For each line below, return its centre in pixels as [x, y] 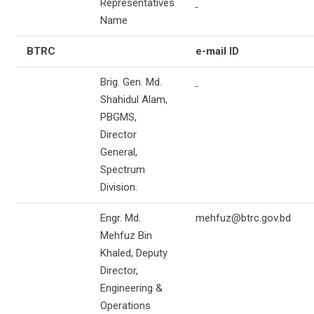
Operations [125, 305]
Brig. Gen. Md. [131, 82]
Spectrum [122, 169]
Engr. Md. [120, 218]
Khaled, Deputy [134, 253]
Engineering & [131, 288]
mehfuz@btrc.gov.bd [243, 218]
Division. [118, 187]
